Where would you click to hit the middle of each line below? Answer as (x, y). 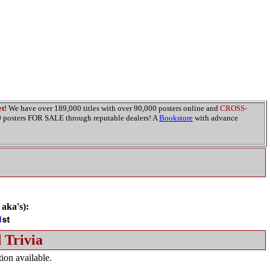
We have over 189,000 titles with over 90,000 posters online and (113, 108)
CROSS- (234, 108)
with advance (215, 118)
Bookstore (176, 118)
